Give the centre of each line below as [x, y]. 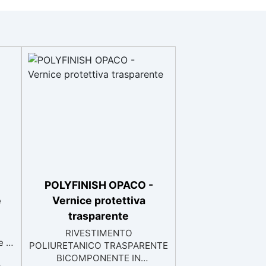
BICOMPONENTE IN [99, 258]
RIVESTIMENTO [99, 233]
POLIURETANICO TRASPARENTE [99, 246]
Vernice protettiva [99, 200]
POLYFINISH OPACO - [99, 185]
